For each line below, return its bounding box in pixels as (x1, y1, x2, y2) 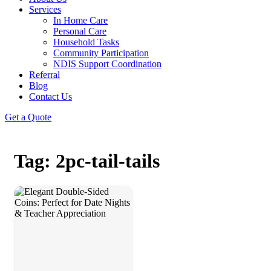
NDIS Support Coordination (53, 59, 162, 69)
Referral (29, 70, 60, 80)
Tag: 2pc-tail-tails (14, 150, 160, 172)
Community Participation (53, 48, 149, 58)
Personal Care (53, 26, 106, 36)
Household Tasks (53, 37, 119, 47)
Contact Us (29, 91, 72, 102)
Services (29, 4, 61, 15)
